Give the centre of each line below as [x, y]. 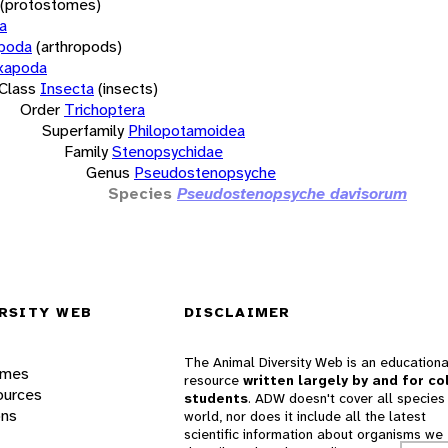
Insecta [67, 88]
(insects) [128, 88]
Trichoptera [104, 109]
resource [213, 380]
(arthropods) [79, 46]
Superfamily [83, 130]
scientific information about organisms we [313, 434]
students [216, 398]
